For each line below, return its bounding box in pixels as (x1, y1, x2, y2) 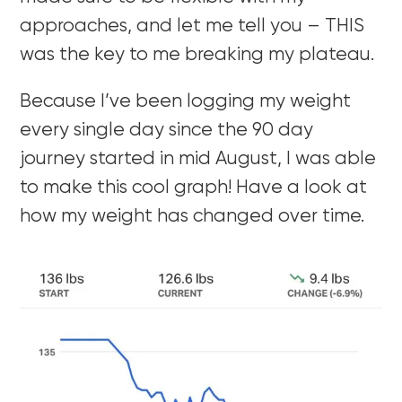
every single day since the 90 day (20, 120, 314, 140)
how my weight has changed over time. (20, 206, 365, 226)
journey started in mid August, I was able (20, 149, 377, 169)
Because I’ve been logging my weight (20, 92, 352, 111)
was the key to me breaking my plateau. (20, 45, 375, 65)
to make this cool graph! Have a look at (20, 178, 368, 197)
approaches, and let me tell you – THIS (20, 16, 365, 36)
